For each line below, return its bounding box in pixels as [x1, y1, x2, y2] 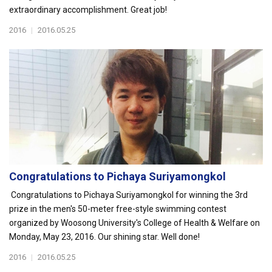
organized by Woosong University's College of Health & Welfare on [9, 218, 260, 228]
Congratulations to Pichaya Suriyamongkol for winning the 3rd [9, 190, 248, 200]
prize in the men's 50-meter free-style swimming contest [9, 204, 226, 214]
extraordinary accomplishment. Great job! [9, 5, 169, 15]
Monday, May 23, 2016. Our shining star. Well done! [9, 232, 203, 242]
